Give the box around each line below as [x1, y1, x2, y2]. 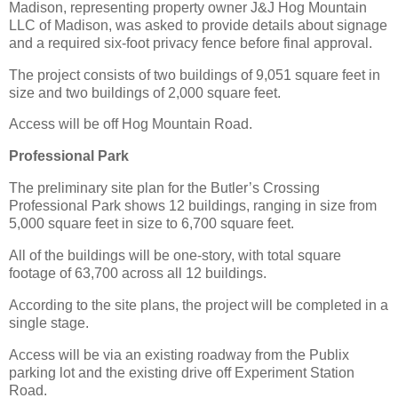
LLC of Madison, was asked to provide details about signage [9, 17, 387, 33]
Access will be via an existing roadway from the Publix [9, 346, 349, 362]
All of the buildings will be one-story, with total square [9, 247, 341, 263]
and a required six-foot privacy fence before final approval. [9, 35, 372, 51]
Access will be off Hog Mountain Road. [9, 116, 252, 132]
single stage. [9, 314, 89, 330]
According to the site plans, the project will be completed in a [9, 297, 388, 313]
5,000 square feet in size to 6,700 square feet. [9, 216, 294, 232]
